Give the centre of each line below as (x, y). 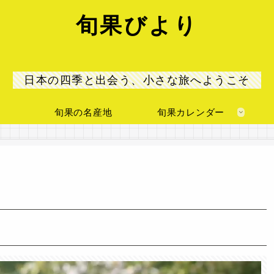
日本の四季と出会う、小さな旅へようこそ (137, 80)
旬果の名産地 (83, 112)
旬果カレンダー (191, 112)
